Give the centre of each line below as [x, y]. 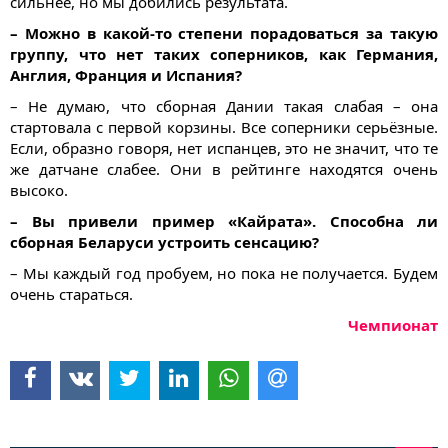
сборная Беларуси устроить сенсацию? [164, 242]
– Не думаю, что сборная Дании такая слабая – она [224, 106]
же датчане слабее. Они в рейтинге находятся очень [224, 169]
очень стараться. [71, 294]
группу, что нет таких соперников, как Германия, [224, 54]
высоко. [39, 190]
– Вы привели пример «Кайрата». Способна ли [224, 221]
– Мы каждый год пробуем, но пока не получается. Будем [224, 273]
